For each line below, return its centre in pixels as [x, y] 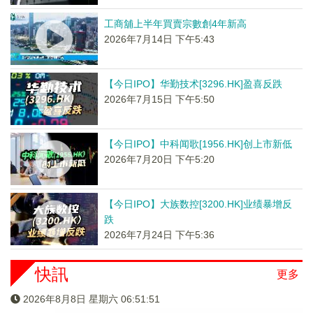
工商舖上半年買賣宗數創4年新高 [175, 24]
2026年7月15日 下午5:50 [159, 99]
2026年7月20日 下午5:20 [159, 159]
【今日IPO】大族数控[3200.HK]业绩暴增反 [198, 204]
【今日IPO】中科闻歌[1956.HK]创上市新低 [198, 144]
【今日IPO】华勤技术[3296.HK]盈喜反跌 [193, 84]
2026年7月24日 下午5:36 [159, 235]
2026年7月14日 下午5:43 [159, 39]
